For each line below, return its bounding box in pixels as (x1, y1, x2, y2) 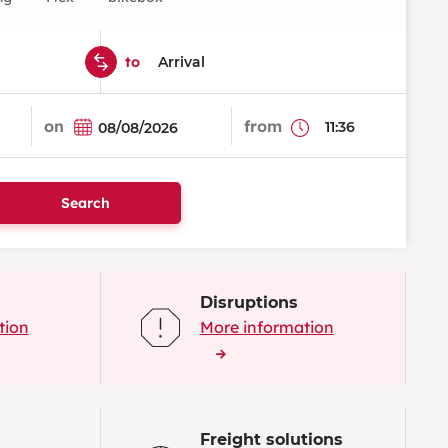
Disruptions (199, 292, 298, 312)
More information (199, 316, 334, 337)
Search (60, 194, 110, 213)
